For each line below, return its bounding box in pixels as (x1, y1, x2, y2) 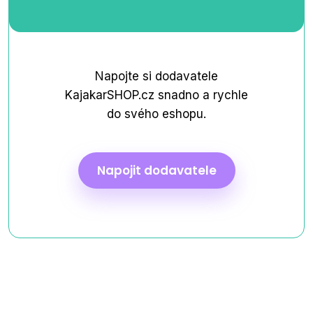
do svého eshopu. (107, 107, 206, 121)
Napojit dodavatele (96, 162, 217, 179)
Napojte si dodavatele (95, 69, 218, 83)
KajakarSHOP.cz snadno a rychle (65, 88, 248, 102)
